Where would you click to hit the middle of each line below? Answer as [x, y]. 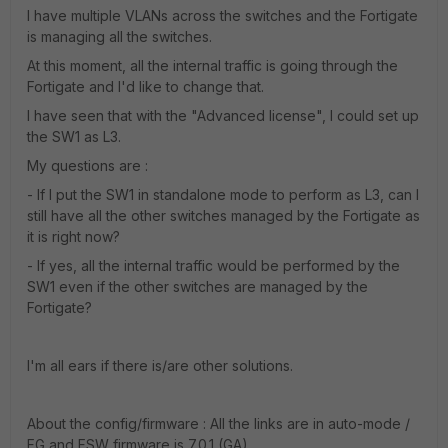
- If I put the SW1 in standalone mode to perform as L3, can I [223, 194]
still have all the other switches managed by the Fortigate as [223, 215]
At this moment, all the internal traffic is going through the [212, 65]
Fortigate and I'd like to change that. [145, 86]
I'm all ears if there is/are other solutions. [160, 365]
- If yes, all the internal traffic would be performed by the [213, 265]
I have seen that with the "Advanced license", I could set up [223, 115]
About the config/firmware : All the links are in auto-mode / [218, 423]
